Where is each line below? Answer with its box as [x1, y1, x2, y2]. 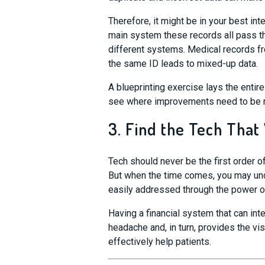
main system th [108, 30, 172, 41]
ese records [171, 30, 224, 41]
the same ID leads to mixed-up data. [108, 58, 258, 69]
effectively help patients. [108, 236, 211, 247]
